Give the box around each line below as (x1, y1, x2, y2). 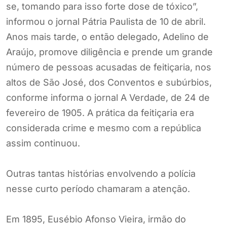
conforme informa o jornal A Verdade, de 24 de (6, 92, 210, 103)
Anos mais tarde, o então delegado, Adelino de (6, 31, 209, 42)
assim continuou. (6, 137, 80, 148)
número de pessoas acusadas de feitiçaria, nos (6, 61, 211, 72)
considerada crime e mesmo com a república (6, 122, 201, 133)
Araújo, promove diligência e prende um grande (6, 46, 213, 57)
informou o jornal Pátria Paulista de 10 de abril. (6, 16, 206, 27)
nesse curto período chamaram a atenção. (6, 183, 190, 194)
